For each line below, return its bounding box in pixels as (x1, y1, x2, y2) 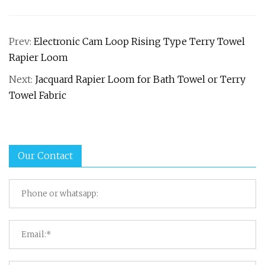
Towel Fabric (9, 89, 66, 101)
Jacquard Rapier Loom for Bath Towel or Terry (35, 73, 245, 85)
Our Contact (18, 150, 73, 161)
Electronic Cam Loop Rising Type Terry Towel (34, 35, 245, 47)
